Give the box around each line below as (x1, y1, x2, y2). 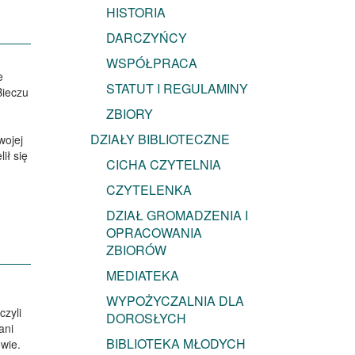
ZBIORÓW (105, 241, 166, 260)
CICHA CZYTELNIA (105, 155, 221, 174)
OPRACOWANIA (105, 223, 202, 242)
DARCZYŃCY (105, 29, 187, 48)
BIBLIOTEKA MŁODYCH (105, 334, 246, 353)
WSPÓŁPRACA (105, 54, 197, 73)
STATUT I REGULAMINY (105, 79, 248, 98)
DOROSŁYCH (105, 309, 186, 328)
